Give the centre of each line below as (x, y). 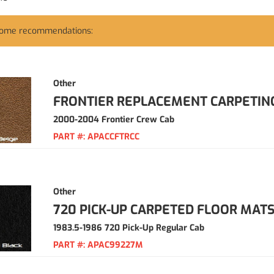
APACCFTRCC (113, 137)
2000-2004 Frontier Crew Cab (114, 120)
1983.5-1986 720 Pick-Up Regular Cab (129, 228)
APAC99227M (115, 245)
